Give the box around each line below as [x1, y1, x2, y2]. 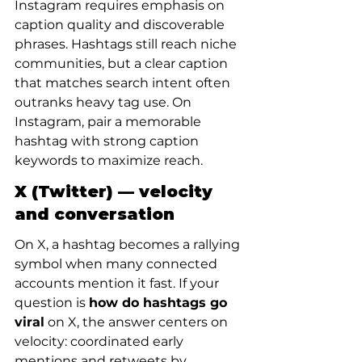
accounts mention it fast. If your [15, 276, 222, 291]
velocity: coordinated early [15, 334, 187, 349]
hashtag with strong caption [15, 133, 202, 149]
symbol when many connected [15, 256, 221, 271]
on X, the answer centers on [44, 314, 231, 330]
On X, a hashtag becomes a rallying [15, 237, 243, 252]
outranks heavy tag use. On [15, 95, 195, 110]
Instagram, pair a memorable [15, 114, 204, 129]
